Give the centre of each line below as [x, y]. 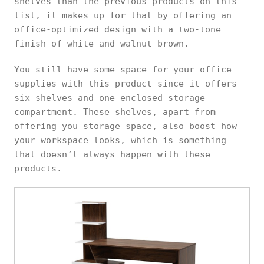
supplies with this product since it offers [126, 83]
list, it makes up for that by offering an [123, 15]
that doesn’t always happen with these [112, 154]
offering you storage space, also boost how [126, 126]
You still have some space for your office [123, 69]
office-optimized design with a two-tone [118, 29]
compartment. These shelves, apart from [115, 112]
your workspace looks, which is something [120, 140]
